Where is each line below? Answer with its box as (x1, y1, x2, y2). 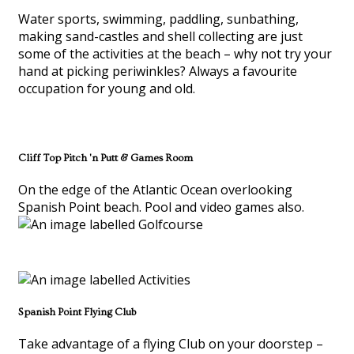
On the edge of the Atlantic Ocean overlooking (18, 181, 292, 199)
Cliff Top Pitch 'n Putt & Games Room (18, 153, 193, 164)
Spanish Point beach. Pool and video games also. (18, 198, 304, 217)
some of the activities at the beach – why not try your (18, 45, 332, 62)
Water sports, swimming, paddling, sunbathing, (18, 10, 299, 28)
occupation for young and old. (18, 80, 195, 97)
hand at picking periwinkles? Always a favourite (18, 62, 297, 80)
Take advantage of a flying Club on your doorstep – (18, 334, 323, 352)
